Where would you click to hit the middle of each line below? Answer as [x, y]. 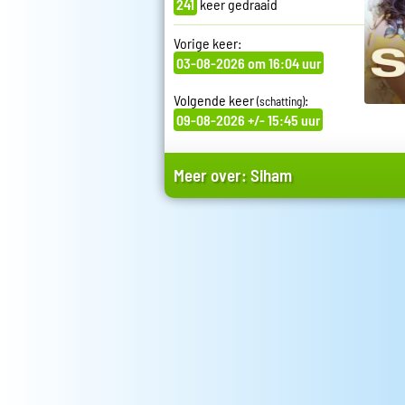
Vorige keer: [207, 43]
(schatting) [281, 102]
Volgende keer [215, 100]
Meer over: [212, 175]
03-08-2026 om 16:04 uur [249, 63]
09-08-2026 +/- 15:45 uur [248, 120]
